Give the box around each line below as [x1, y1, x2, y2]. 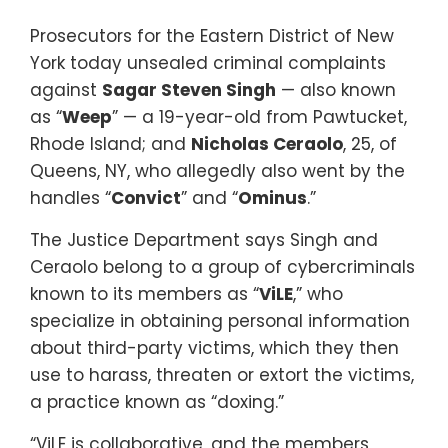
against [30, 77, 102, 102]
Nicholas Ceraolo [191, 131, 343, 156]
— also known [276, 77, 396, 102]
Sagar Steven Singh [102, 77, 276, 102]
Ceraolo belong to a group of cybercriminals [30, 254, 415, 279]
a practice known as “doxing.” [30, 389, 284, 414]
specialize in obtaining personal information [30, 308, 410, 333]
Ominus [238, 185, 307, 210]
